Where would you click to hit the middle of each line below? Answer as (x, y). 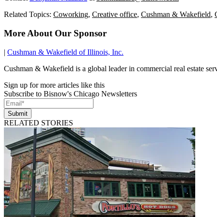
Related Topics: (29, 15)
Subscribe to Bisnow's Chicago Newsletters (70, 93)
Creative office (115, 15)
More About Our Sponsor (55, 33)
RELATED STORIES (39, 123)
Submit (18, 113)
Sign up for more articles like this (54, 85)
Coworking (71, 15)
